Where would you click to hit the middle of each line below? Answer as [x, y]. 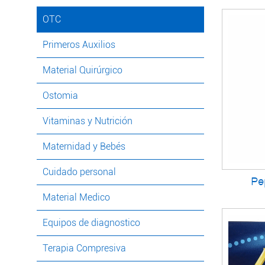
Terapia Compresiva [84, 248]
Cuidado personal [79, 172]
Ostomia [60, 96]
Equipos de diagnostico [91, 223]
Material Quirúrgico [83, 70]
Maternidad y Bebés [84, 147]
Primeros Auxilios [79, 45]
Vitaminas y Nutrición [88, 121]
